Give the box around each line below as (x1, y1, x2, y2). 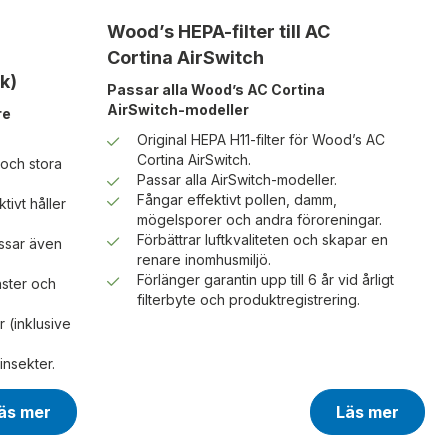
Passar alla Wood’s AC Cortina (106, 81, 325, 99)
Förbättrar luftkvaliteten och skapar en (136, 231, 388, 249)
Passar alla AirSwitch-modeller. (136, 171, 337, 189)
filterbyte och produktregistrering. (136, 291, 360, 309)
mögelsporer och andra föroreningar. (136, 211, 382, 229)
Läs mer (335, 402, 399, 423)
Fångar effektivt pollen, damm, (136, 191, 337, 209)
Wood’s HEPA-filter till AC (106, 21, 330, 43)
